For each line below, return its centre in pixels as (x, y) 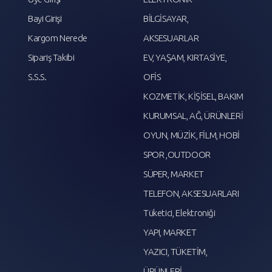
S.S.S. (37, 76)
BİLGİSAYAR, (166, 18)
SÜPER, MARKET (174, 174)
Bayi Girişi (45, 18)
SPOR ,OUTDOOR (177, 154)
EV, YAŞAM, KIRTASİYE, (185, 57)
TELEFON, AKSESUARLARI (191, 193)
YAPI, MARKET (170, 232)
